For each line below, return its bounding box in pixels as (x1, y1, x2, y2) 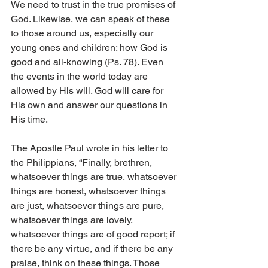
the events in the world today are (11, 71, 150, 83)
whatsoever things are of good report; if (11, 229, 177, 240)
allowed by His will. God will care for (11, 85, 166, 97)
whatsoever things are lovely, (11, 214, 135, 226)
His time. (11, 114, 50, 126)
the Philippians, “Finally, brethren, (11, 157, 154, 169)
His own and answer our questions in (11, 99, 170, 111)
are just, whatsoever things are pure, (11, 200, 166, 212)
